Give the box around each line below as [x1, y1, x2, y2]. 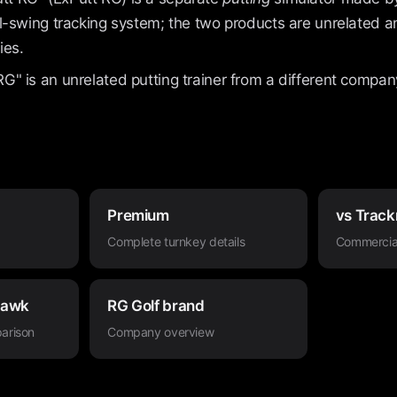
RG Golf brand [107, 297, 205, 315]
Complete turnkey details [107, 234, 245, 249]
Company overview [107, 324, 214, 339]
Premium [107, 206, 169, 224]
